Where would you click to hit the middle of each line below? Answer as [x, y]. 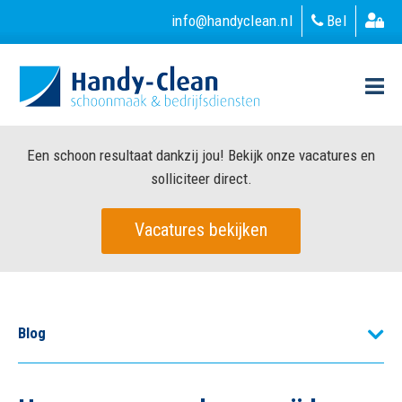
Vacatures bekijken [201, 230]
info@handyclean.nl [232, 21]
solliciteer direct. [201, 179]
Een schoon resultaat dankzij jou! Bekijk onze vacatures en [201, 155]
